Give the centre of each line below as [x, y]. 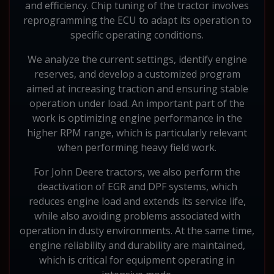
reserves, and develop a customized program [137, 74]
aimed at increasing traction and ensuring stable [137, 88]
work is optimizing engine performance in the [137, 118]
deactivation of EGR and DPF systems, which [137, 186]
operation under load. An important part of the [137, 103]
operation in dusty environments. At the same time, [137, 230]
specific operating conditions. [137, 35]
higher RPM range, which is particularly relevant [137, 132]
